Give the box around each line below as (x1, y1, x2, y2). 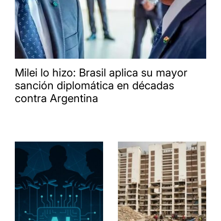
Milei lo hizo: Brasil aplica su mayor (15, 66, 187, 79)
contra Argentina (15, 92, 98, 105)
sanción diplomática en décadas (15, 79, 174, 92)
